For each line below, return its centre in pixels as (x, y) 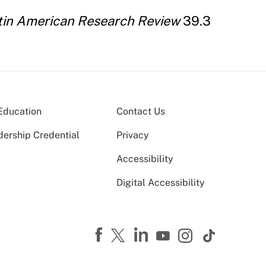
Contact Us (141, 111)
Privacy (133, 135)
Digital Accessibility (161, 182)
